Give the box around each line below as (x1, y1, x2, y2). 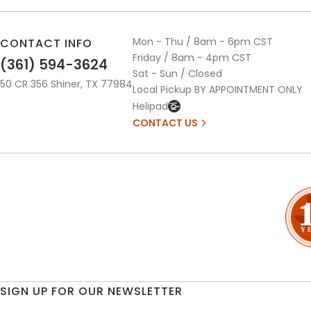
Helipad (133, 99, 168, 113)
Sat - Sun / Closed (133, 66, 222, 81)
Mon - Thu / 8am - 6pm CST (133, 34, 273, 49)
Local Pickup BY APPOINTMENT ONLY (133, 82, 303, 96)
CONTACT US (133, 115, 198, 130)
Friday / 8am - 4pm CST (133, 50, 251, 65)
